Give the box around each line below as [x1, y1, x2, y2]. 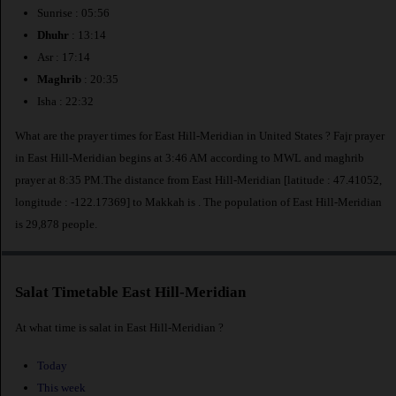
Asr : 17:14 [37, 50, 90, 65]
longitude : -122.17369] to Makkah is [15, 194, 198, 209]
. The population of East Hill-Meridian [198, 194, 382, 209]
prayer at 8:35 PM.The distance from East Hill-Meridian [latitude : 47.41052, [15, 172, 382, 187]
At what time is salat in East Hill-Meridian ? [15, 320, 224, 334]
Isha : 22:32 [37, 95, 94, 109]
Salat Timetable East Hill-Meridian [15, 284, 246, 301]
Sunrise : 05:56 [37, 6, 110, 20]
